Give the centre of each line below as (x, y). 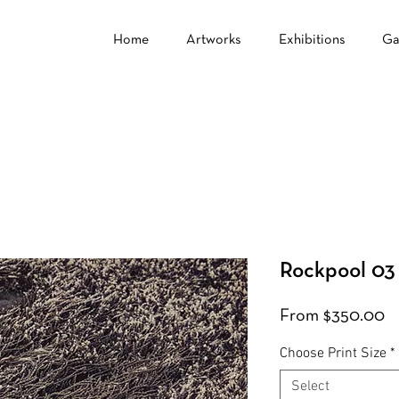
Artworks (214, 40)
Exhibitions (312, 40)
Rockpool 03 (338, 271)
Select (310, 387)
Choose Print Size (333, 354)
